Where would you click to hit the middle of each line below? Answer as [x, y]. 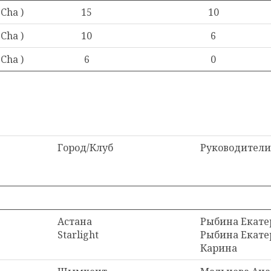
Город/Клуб [85, 148]
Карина [219, 248]
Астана [75, 221]
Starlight [78, 235]
